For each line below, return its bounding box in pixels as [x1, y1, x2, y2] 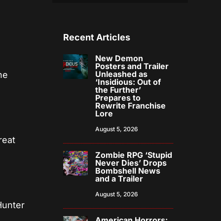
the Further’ [95, 85, 142, 95]
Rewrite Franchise [95, 101, 166, 111]
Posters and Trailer [95, 61, 169, 72]
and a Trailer [95, 174, 144, 184]
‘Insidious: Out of [95, 77, 161, 87]
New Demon [95, 53, 144, 64]
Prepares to [95, 93, 141, 103]
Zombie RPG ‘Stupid [95, 150, 173, 160]
